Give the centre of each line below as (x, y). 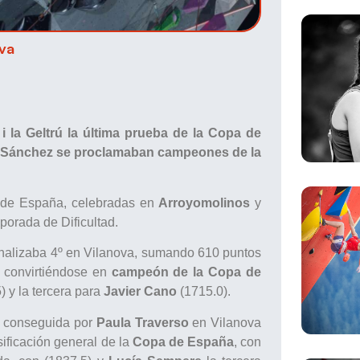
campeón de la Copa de (186, 272)
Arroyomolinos (205, 202)
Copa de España (183, 342)
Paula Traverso (142, 322)
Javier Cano (140, 292)
